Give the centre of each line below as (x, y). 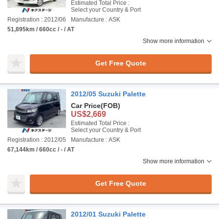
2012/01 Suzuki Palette (108, 214)
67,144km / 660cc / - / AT (41, 150)
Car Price (86, 106)
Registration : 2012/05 (37, 140)
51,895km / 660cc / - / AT (41, 29)
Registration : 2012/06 (37, 20)
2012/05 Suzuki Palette (108, 94)
